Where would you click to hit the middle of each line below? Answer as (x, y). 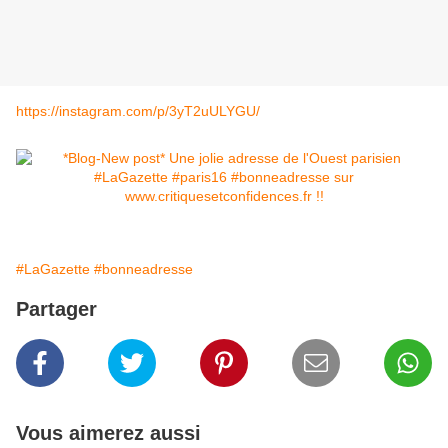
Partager (56, 309)
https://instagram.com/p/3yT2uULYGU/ (138, 111)
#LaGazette (53, 269)
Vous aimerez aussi (108, 433)
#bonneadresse (143, 269)
